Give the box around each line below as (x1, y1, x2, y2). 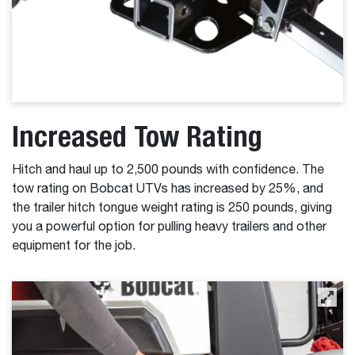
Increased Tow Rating (12, 118, 262, 153)
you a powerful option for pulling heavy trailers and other (12, 220, 326, 234)
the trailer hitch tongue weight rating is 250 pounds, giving (12, 201, 332, 215)
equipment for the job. (12, 239, 136, 253)
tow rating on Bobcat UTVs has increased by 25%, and (12, 182, 323, 196)
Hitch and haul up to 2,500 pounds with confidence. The (12, 163, 324, 177)
